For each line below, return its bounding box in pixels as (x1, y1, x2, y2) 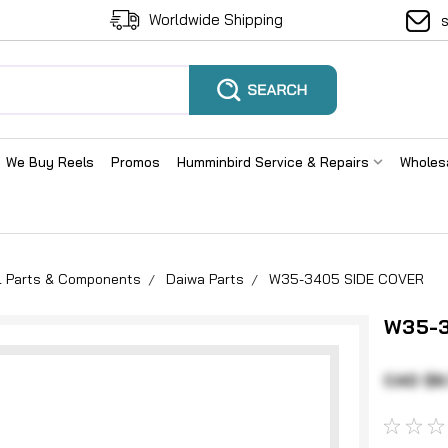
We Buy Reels (6, 154, 94, 170)
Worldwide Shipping (149, 10, 283, 29)
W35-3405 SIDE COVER (269, 270, 424, 288)
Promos (111, 154, 160, 170)
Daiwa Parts (166, 270, 244, 288)
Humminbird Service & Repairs (177, 154, 373, 170)
